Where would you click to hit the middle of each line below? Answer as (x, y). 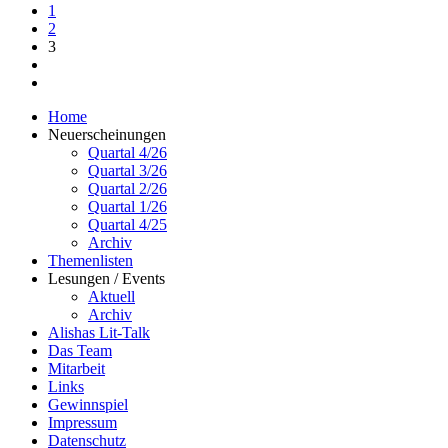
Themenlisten (90, 260)
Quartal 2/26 (127, 188)
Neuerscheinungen (107, 134)
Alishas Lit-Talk (99, 332)
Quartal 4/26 (127, 152)
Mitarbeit (76, 368)
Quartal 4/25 (127, 224)
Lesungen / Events (106, 278)
